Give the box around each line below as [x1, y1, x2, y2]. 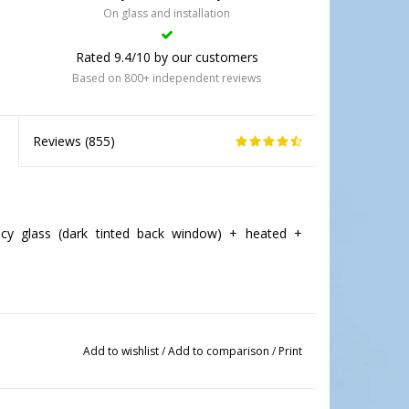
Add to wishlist [83, 343, 162, 359]
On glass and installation [103, 5, 230, 21]
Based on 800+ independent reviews [72, 70, 261, 86]
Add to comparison [168, 343, 272, 359]
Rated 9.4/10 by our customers [75, 48, 258, 66]
